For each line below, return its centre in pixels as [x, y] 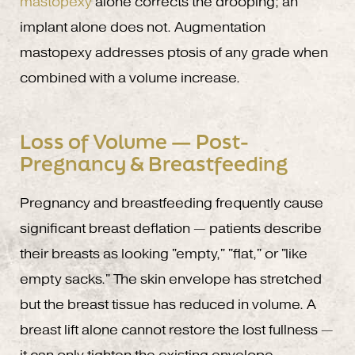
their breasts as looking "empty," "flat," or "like [164, 254]
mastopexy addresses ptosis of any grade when [174, 53]
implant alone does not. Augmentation [143, 28]
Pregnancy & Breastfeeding [154, 164]
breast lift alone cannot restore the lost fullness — [177, 330]
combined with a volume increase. [130, 78]
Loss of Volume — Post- [134, 142]
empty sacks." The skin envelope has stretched [171, 280]
